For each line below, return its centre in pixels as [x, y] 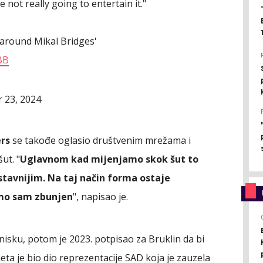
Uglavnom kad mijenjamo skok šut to [109, 159]
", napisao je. [100, 196]
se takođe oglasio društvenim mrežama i [100, 140]
